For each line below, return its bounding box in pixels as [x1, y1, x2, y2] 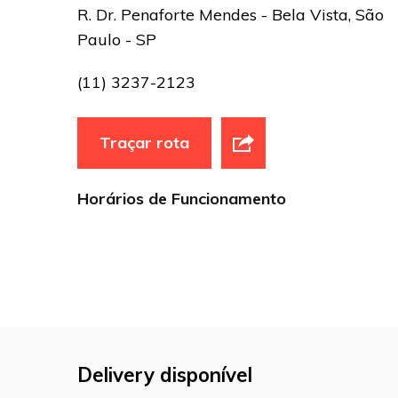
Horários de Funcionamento [77, 188, 286, 210]
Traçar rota [99, 132, 189, 154]
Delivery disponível [77, 362, 252, 388]
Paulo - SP [77, 29, 156, 51]
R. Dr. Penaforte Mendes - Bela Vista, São [77, 4, 384, 26]
